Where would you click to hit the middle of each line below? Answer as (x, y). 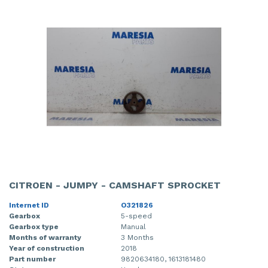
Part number (32, 259)
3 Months (137, 237)
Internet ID (29, 205)
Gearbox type (34, 226)
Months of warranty (45, 237)
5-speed (136, 216)
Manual (133, 226)
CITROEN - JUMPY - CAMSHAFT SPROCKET (115, 185)
